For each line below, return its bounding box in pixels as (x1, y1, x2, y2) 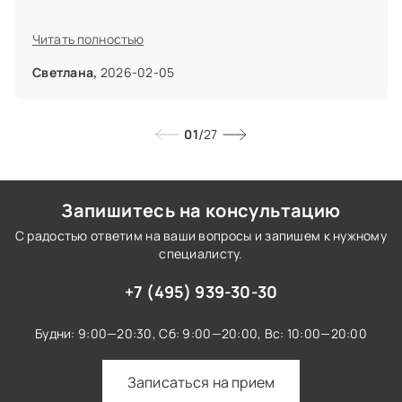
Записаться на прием (127, 372, 275, 393)
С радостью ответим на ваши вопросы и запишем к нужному (14, 227, 388, 245)
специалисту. (159, 245, 243, 263)
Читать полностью (32, 31, 144, 48)
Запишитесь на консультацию (61, 198, 341, 223)
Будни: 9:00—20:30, (34, 325, 157, 343)
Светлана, (32, 64, 98, 82)
